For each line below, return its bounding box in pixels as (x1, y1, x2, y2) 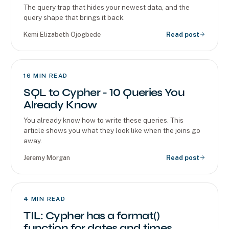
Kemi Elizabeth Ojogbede (24, 30, 101, 38)
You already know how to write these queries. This (24, 116, 184, 124)
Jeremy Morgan (24, 153, 71, 162)
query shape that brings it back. (24, 13, 125, 21)
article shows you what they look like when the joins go (24, 126, 201, 134)
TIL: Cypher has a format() (24, 209, 160, 222)
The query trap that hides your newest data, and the (24, 3, 190, 11)
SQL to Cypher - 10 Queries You (24, 85, 185, 99)
